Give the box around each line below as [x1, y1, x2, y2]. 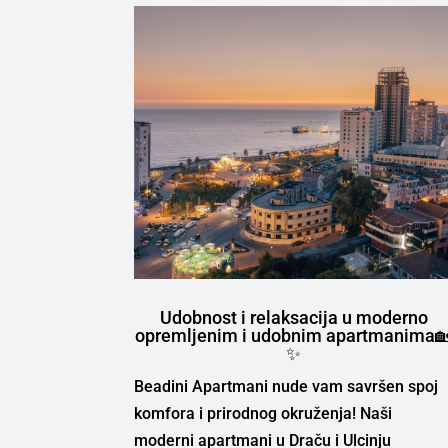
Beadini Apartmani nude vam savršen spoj [134, 376, 439, 396]
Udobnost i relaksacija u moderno [159, 306, 428, 328]
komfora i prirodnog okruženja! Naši [134, 403, 393, 423]
